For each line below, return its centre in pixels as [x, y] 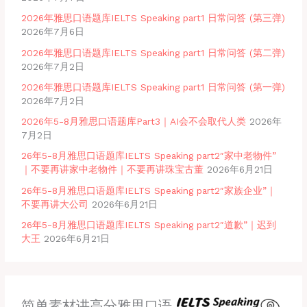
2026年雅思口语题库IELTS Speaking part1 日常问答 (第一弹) [153, 87]
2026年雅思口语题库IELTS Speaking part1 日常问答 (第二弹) [153, 52]
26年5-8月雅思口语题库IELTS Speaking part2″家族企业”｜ [149, 190]
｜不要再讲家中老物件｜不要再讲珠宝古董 [113, 170]
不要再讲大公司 [55, 204]
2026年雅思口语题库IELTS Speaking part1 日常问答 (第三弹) [153, 18]
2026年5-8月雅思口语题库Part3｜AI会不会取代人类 [134, 122]
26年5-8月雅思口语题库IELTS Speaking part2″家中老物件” [149, 156]
